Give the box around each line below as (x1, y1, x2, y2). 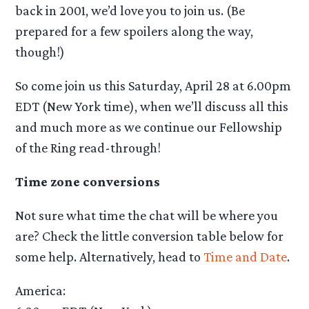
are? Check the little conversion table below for (15, 228, 284, 244)
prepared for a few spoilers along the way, (15, 23, 254, 39)
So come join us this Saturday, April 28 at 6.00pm (15, 77, 292, 93)
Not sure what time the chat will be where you (15, 208, 279, 223)
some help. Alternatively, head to (15, 249, 204, 265)
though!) (15, 43, 66, 59)
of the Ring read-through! (15, 139, 161, 155)
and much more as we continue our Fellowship (15, 119, 283, 134)
